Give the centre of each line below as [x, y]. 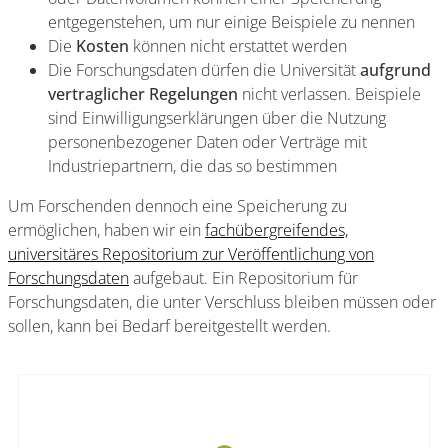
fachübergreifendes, [276, 230]
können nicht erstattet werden [238, 46]
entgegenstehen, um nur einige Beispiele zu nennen [231, 22]
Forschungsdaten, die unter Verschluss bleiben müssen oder [222, 302]
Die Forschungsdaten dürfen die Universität [204, 70]
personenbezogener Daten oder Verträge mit [207, 142]
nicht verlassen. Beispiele [329, 94]
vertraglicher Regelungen [143, 94]
